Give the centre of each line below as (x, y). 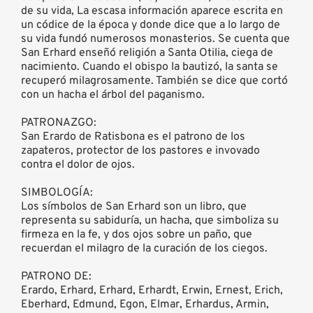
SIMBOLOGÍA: (57, 192)
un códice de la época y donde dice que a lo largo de (151, 25)
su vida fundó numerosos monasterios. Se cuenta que (155, 39)
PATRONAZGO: (59, 123)
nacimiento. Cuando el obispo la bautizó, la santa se (150, 67)
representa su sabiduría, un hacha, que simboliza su (150, 220)
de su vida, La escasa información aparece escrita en (152, 11)
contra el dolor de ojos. (78, 165)
